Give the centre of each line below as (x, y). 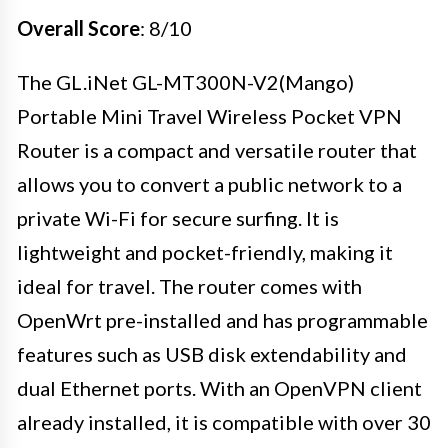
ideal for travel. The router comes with (189, 285)
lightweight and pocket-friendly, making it (205, 251)
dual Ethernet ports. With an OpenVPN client (219, 387)
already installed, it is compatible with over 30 (224, 421)
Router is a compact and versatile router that (217, 149)
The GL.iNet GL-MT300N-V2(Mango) (185, 81)
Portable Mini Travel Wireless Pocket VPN (209, 115)
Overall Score (78, 27)
